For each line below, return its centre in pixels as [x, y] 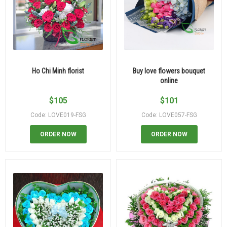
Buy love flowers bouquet [169, 71]
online [169, 80]
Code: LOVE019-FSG [58, 115]
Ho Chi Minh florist [58, 71]
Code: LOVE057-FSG [169, 115]
